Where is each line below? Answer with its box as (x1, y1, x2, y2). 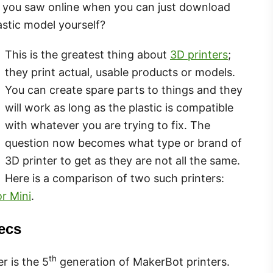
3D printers (170, 48, 228, 61)
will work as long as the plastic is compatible (5, 101, 233, 114)
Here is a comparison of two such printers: (5, 172, 224, 185)
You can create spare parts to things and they (5, 83, 243, 96)
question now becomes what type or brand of (5, 136, 242, 149)
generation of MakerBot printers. (57, 255, 230, 268)
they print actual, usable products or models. (5, 66, 235, 79)
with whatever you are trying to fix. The (5, 119, 210, 132)
